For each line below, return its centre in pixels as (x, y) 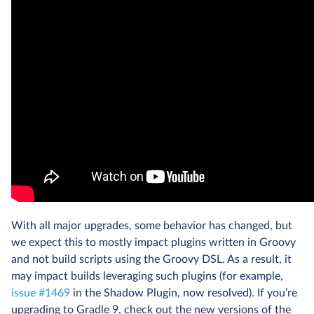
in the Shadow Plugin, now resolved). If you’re (184, 293)
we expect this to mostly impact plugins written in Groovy (153, 243)
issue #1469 (41, 293)
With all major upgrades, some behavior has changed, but (152, 226)
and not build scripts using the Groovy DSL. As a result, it (151, 260)
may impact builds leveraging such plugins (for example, (147, 277)
